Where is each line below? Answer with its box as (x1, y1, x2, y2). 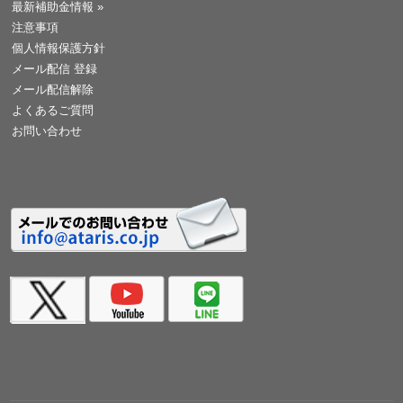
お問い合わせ (12, 124, 83, 139)
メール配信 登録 (12, 62, 98, 76)
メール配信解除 (12, 83, 94, 97)
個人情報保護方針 (12, 41, 106, 56)
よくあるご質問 (12, 103, 94, 118)
